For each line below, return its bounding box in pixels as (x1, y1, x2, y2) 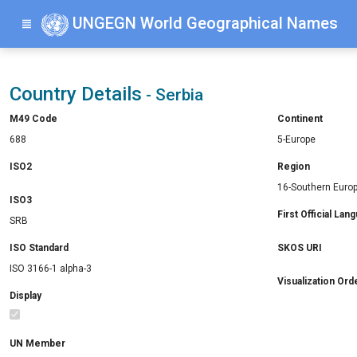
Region (277, 161, 310, 172)
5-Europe (277, 134, 316, 145)
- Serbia (142, 85, 203, 104)
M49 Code (10, 113, 57, 124)
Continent (277, 113, 323, 124)
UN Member (10, 338, 65, 349)
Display (10, 290, 41, 301)
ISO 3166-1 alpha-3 (10, 263, 92, 274)
